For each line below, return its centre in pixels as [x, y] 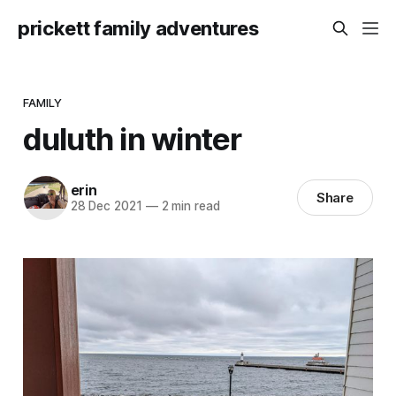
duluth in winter [132, 138]
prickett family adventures [138, 28]
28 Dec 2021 [106, 206]
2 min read [189, 206]
